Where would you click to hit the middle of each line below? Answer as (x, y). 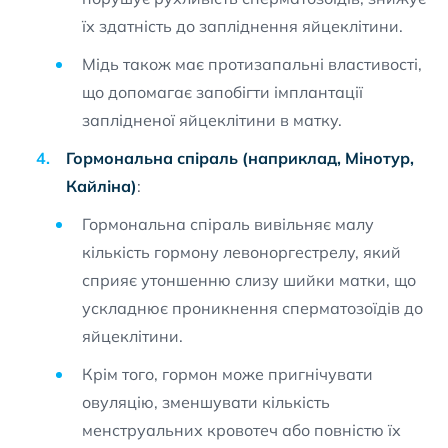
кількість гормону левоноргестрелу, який (241, 252)
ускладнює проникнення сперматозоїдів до (252, 308)
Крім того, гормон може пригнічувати (227, 374)
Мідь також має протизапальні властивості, (252, 64)
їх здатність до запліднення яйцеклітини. (242, 26)
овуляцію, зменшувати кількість (206, 402)
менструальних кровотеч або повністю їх (241, 430)
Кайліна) (101, 186)
